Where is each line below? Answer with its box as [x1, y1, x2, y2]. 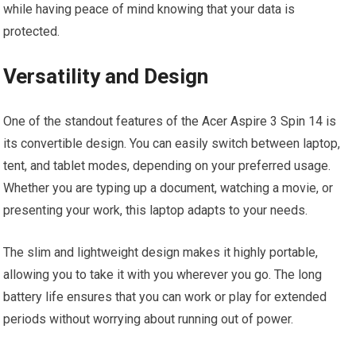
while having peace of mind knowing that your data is [3, 2, 296, 17]
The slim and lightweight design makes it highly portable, [3, 245, 319, 260]
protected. [3, 24, 60, 39]
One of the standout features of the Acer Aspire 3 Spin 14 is [3, 114, 337, 129]
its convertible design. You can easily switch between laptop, [3, 136, 341, 151]
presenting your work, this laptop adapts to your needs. [3, 203, 308, 218]
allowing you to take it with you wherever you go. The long [3, 267, 323, 282]
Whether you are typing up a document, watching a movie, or [3, 180, 334, 195]
